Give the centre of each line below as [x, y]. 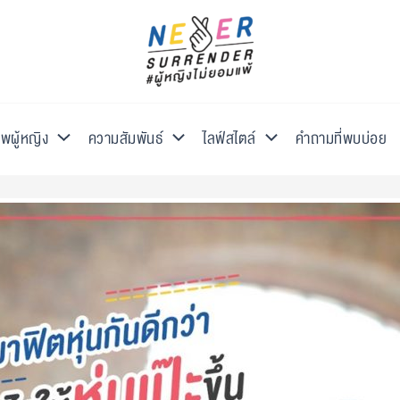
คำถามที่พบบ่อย [342, 139]
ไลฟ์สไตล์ [229, 139]
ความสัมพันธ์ [126, 139]
